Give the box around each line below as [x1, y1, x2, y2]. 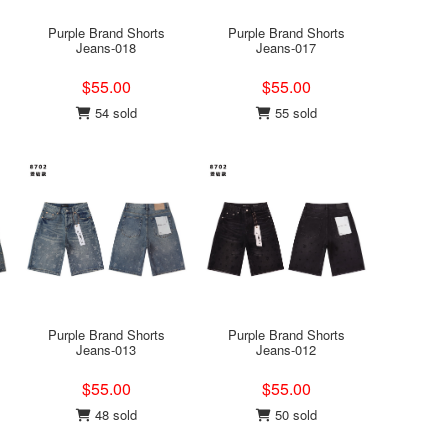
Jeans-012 [256, 340, 316, 359]
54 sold [90, 103, 137, 122]
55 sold [270, 103, 317, 122]
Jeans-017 [256, 38, 316, 57]
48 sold [90, 405, 137, 424]
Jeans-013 [76, 340, 136, 359]
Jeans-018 [76, 38, 136, 57]
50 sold [270, 405, 317, 424]
